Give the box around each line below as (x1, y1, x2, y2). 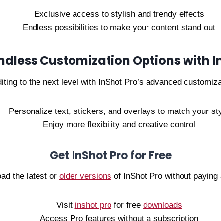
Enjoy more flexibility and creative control (42, 120, 195, 129)
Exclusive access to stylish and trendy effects (34, 9, 204, 19)
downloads (143, 200, 182, 210)
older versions (59, 171, 111, 181)
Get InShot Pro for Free (49, 148, 172, 163)
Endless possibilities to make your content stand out (23, 23, 215, 32)
